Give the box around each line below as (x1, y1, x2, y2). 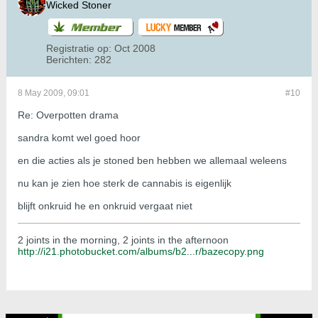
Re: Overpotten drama (18, 109, 119, 121)
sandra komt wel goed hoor (18, 132, 141, 144)
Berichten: (46, 54, 92, 66)
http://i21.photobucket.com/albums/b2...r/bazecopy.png (18, 246, 264, 258)
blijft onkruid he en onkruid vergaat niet (18, 200, 192, 212)
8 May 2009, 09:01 (18, 88, 89, 99)
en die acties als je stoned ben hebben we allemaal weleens (18, 155, 287, 167)
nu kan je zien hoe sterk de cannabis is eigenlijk (18, 177, 231, 190)
